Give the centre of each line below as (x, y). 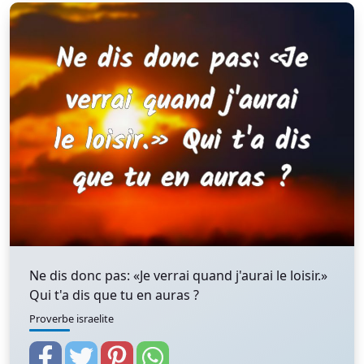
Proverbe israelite (71, 318)
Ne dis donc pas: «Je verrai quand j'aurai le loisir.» (178, 275)
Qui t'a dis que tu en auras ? (114, 295)
